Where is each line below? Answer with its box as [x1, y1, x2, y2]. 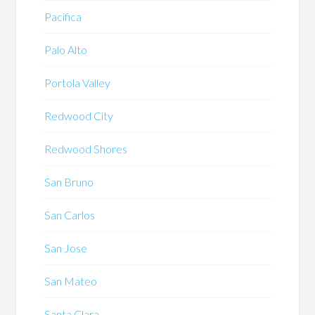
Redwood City [44, 109, 114, 123]
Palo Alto [44, 43, 88, 57]
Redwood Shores [44, 142, 128, 156]
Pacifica [44, 10, 82, 24]
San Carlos [44, 208, 96, 222]
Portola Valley [44, 76, 111, 90]
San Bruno [44, 175, 94, 189]
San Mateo [44, 274, 98, 288]
